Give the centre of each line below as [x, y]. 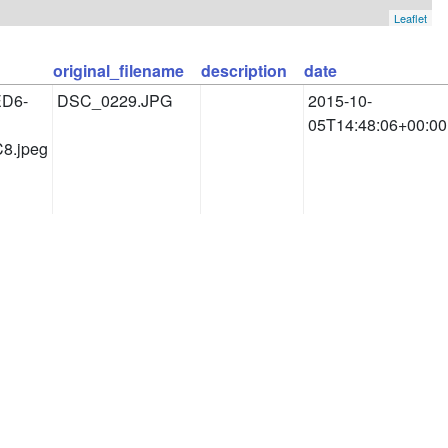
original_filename [118, 70]
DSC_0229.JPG [114, 100]
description [244, 70]
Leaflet [410, 17]
